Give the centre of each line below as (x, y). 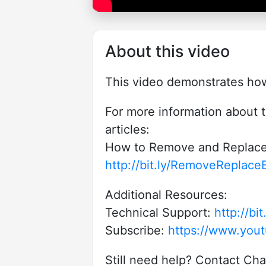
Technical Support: (160, 212)
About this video (167, 51)
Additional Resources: (166, 194)
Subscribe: (137, 230)
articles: (127, 129)
